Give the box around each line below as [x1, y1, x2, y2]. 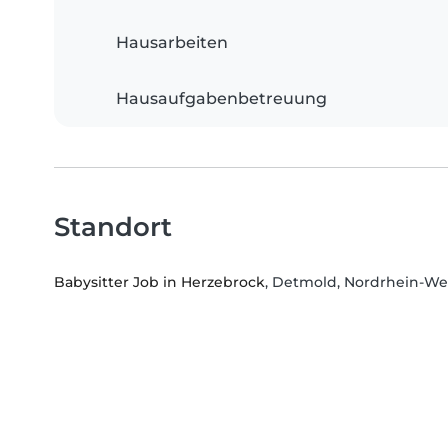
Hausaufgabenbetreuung [116, 89, 327, 109]
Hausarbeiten [116, 33, 228, 53]
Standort [54, 211, 172, 243]
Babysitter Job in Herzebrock [54, 273, 265, 292]
